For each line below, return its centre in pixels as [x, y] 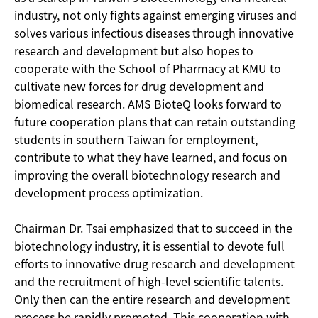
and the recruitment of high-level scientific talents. [149, 281]
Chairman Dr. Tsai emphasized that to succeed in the [153, 227]
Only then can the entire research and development [152, 298]
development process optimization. [109, 192]
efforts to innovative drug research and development [154, 263]
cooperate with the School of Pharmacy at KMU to [148, 68]
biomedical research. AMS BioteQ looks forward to [148, 103]
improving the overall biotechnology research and [147, 174]
